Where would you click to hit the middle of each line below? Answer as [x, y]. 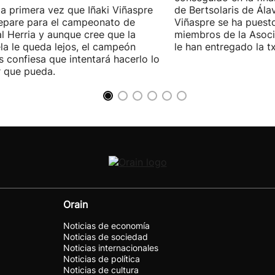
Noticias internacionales [111, 248]
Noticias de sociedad [106, 237]
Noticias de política [102, 259]
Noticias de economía [107, 226]
